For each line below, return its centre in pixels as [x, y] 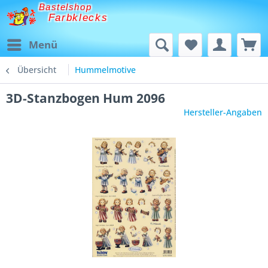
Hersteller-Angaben [223, 112]
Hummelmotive [105, 70]
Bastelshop [65, 7]
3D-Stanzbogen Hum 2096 [86, 98]
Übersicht [37, 70]
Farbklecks [78, 18]
